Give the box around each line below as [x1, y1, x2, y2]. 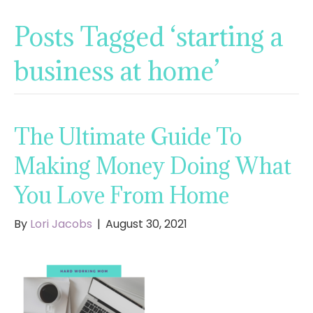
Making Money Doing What [14, 152, 291, 181]
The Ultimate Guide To [14, 122, 242, 152]
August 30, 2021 [105, 216, 187, 233]
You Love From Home [14, 181, 229, 210]
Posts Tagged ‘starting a [14, 20, 283, 54]
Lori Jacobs [30, 216, 92, 233]
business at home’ [14, 54, 219, 88]
